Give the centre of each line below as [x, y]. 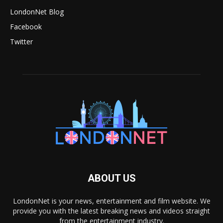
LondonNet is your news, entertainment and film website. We [111, 201]
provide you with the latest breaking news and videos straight [111, 211]
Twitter [21, 42]
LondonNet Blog [37, 12]
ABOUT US [111, 178]
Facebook [26, 27]
